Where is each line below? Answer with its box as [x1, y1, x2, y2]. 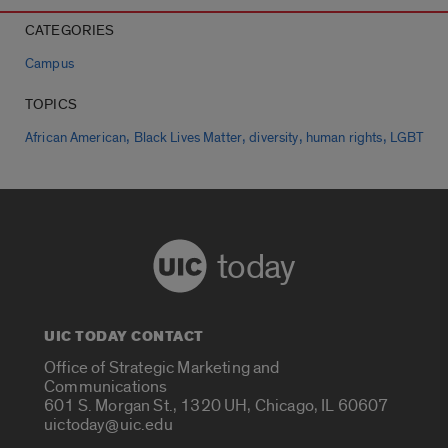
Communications [44, 376, 168, 398]
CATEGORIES [25, 21, 115, 41]
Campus [25, 56, 74, 73]
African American [25, 130, 127, 147]
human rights [305, 130, 383, 147]
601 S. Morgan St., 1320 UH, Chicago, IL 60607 [44, 395, 389, 417]
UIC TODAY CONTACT [44, 326, 204, 348]
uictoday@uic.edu [44, 414, 173, 436]
